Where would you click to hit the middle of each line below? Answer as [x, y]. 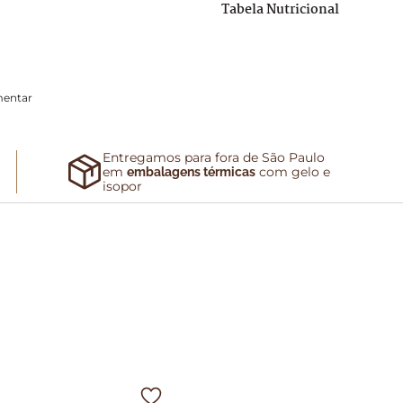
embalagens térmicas [191, 172]
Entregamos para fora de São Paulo [214, 157]
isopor [122, 186]
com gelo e [293, 172]
